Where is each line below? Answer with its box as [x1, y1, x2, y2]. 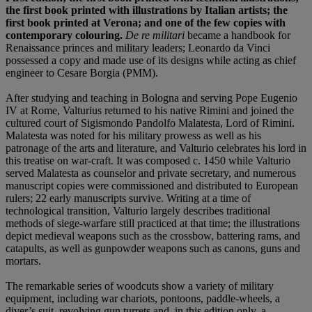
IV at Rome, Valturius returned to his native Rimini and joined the [6, 104, 294, 117]
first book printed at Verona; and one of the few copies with [6, 17, 286, 29]
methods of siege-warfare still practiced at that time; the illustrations [6, 217, 299, 230]
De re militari [125, 29, 185, 42]
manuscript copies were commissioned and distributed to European [6, 180, 298, 192]
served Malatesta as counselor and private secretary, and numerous [6, 167, 296, 180]
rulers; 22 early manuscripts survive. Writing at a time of [6, 192, 251, 205]
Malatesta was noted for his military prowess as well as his [6, 130, 261, 142]
